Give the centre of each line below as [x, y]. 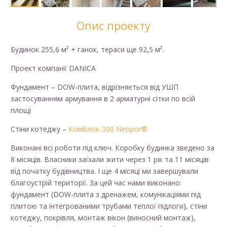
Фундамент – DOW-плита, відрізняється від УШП [94, 87]
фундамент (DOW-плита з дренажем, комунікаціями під [106, 194]
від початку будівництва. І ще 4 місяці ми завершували [104, 171]
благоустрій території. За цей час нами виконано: [96, 182]
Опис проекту [113, 25]
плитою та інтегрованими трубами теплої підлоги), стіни [109, 206]
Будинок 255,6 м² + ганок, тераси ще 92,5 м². [87, 49]
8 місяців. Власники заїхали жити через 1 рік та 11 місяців [110, 159]
